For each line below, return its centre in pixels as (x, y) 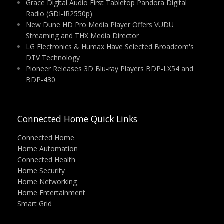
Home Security (41, 171)
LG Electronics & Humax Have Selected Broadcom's (110, 47)
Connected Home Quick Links (77, 119)
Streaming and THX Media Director (82, 36)
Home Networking (47, 182)
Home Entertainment (51, 193)
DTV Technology (53, 58)
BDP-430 (40, 80)
